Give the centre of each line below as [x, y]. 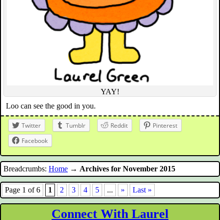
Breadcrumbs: [26, 169]
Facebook [35, 141]
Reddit [119, 126]
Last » [142, 190]
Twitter [31, 126]
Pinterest [165, 126]
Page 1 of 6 [23, 190]
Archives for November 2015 [127, 169]
